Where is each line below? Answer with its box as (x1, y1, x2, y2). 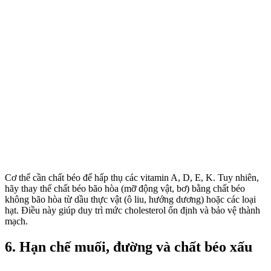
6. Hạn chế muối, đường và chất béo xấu (5, 238, 252, 255)
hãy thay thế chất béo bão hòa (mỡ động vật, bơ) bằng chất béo (5, 183, 245, 194)
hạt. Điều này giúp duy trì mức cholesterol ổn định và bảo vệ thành (5, 204, 260, 215)
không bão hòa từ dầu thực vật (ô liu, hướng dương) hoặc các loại (5, 194, 256, 204)
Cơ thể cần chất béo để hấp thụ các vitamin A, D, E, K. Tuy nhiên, (5, 172, 259, 183)
